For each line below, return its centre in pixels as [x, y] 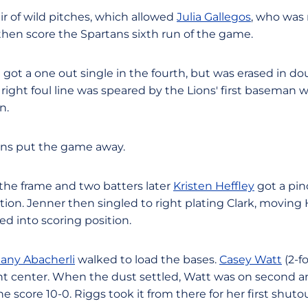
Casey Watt [251, 260]
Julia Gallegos [214, 17]
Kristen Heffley [214, 186]
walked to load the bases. [147, 260]
